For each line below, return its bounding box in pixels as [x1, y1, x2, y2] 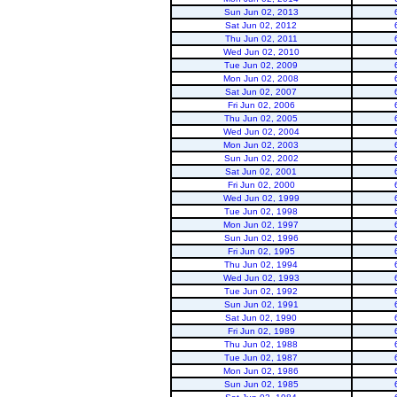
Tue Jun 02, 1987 [224, 353, 298, 362]
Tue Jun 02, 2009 [224, 60, 298, 70]
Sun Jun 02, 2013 [223, 7, 299, 17]
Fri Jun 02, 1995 [227, 246, 295, 256]
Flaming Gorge [10, 103, 104, 119]
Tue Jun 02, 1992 [224, 286, 298, 296]
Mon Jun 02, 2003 [223, 140, 299, 150]
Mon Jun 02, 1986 [223, 366, 299, 376]
